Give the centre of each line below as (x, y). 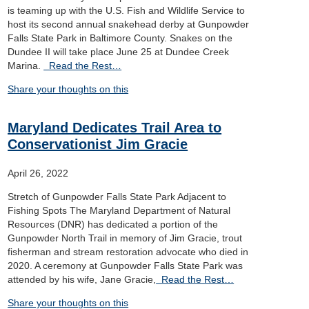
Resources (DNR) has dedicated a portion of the (113, 224)
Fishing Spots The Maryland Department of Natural (119, 210)
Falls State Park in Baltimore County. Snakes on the (120, 38)
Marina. (26, 66)
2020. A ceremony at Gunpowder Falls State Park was (126, 266)
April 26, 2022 (38, 173)
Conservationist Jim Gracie (98, 144)
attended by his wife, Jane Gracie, (82, 279)
